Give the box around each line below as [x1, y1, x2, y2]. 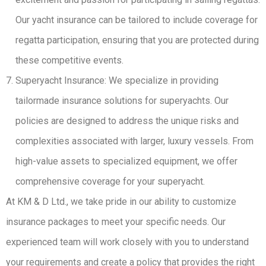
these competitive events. [15, 55, 123, 66]
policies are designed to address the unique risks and [15, 115, 239, 126]
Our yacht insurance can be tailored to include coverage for [15, 14, 258, 26]
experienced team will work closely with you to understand [6, 236, 249, 248]
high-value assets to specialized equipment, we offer [15, 156, 237, 167]
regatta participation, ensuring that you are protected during [15, 34, 259, 46]
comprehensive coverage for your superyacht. [15, 176, 205, 187]
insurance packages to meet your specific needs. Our [6, 216, 226, 227]
